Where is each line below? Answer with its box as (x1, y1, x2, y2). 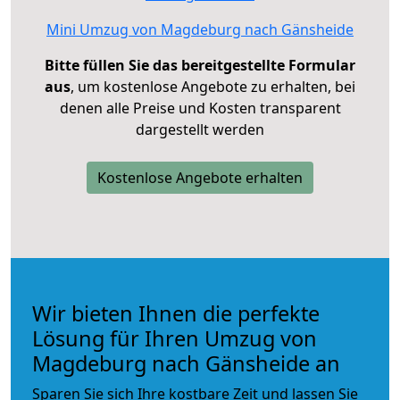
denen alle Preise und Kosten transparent (59, 97, 341, 118)
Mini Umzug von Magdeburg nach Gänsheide (46, 19, 354, 39)
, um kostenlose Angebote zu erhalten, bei (71, 76, 355, 96)
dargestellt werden (136, 119, 264, 139)
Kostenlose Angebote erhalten (97, 167, 303, 187)
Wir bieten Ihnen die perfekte (32, 298, 320, 328)
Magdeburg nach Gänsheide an (32, 348, 340, 378)
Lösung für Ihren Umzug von (32, 323, 317, 353)
